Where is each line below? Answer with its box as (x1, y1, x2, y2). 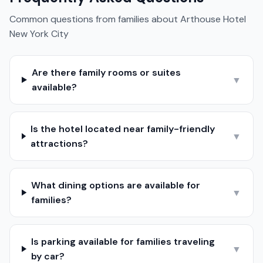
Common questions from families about (9, 13, 180, 25)
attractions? (30, 137, 88, 150)
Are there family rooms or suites (31, 66, 181, 79)
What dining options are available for (31, 179, 201, 191)
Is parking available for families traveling (31, 235, 215, 248)
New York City (9, 28, 69, 40)
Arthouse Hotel (180, 13, 246, 25)
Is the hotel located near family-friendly (30, 123, 215, 135)
